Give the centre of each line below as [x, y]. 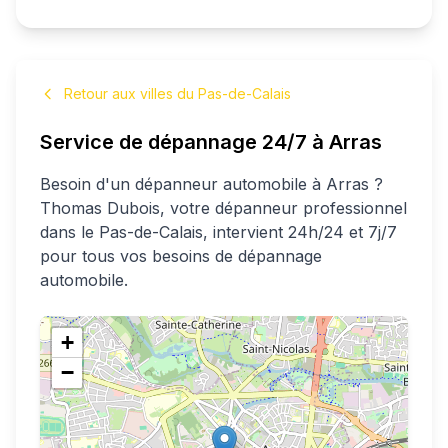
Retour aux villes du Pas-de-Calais [177, 93]
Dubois [133, 208]
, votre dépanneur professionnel [283, 208]
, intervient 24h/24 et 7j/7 [300, 232]
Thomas [71, 208]
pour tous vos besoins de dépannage [181, 256]
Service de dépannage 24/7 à [184, 142]
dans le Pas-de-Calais [121, 232]
